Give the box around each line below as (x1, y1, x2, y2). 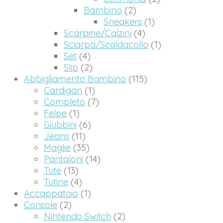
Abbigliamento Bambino (24, 73, 126, 85)
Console (24, 199, 57, 211)
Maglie (44, 142, 71, 154)
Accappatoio (24, 188, 78, 200)
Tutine (44, 176, 68, 188)
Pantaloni (44, 153, 83, 165)
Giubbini (44, 119, 77, 131)
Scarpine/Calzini (64, 27, 131, 39)
